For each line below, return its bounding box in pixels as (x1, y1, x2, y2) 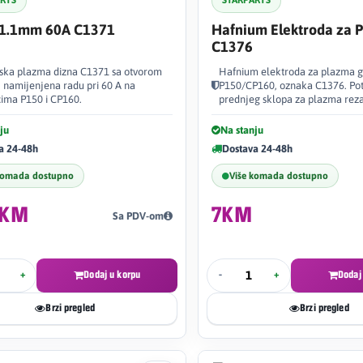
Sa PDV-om (113, 210, 164, 222)
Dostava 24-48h (222, 142, 293, 155)
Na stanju (220, 123, 263, 136)
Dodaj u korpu (83, 269, 141, 280)
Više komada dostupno (229, 169, 328, 181)
